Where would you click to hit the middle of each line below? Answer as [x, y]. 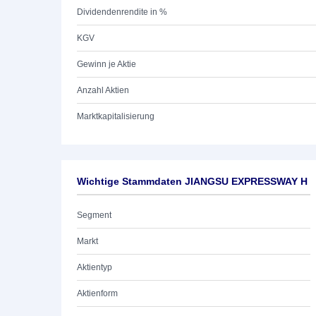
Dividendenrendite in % [122, 12]
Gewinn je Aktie [107, 64]
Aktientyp [95, 267]
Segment [94, 215]
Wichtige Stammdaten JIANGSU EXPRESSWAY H [192, 181]
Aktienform [97, 293]
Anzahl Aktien [103, 90]
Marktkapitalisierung [116, 116]
